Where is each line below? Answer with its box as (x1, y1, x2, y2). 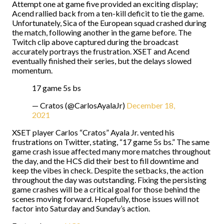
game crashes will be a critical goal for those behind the (12, 184, 200, 194)
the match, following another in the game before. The (12, 27, 191, 37)
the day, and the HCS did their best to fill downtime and (12, 156, 198, 165)
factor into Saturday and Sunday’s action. (12, 203, 150, 213)
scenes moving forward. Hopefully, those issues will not (12, 194, 199, 203)
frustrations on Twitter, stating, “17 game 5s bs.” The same (12, 137, 209, 146)
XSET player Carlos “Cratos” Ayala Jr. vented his (12, 127, 174, 137)
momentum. (12, 65, 52, 75)
